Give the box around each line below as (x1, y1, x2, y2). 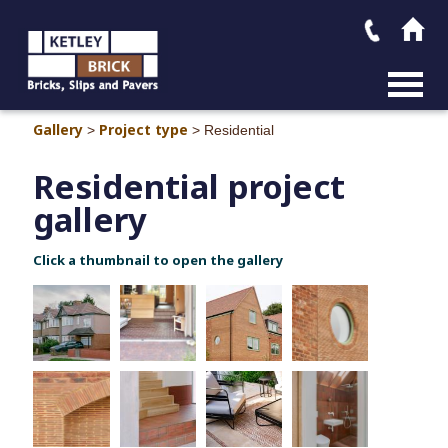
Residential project (33, 163, 346, 209)
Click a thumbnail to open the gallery (33, 250, 284, 269)
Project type (99, 120, 189, 140)
